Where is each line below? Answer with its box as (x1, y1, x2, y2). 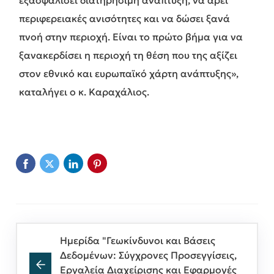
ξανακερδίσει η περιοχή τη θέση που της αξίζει (19, 48, 237, 61)
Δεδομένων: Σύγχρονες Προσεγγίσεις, (60, 248, 237, 261)
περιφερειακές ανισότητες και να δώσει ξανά (19, 12, 230, 24)
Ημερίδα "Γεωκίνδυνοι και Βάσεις (60, 234, 215, 246)
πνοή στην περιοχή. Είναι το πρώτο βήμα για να (19, 30, 243, 43)
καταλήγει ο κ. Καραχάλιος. (19, 85, 149, 98)
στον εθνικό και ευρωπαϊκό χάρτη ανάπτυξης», (19, 67, 239, 80)
